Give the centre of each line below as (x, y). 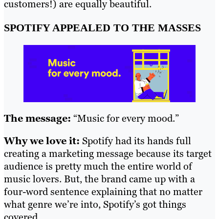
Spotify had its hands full (137, 141)
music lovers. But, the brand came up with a (99, 179)
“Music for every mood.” (125, 119)
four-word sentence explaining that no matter (103, 192)
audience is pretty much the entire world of (98, 166)
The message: (37, 119)
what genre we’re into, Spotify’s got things (95, 205)
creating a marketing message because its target (108, 154)
